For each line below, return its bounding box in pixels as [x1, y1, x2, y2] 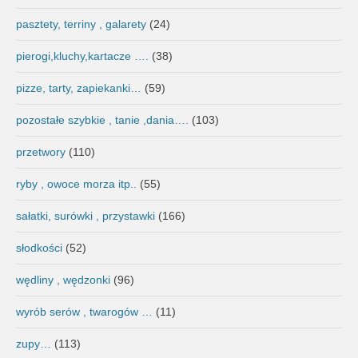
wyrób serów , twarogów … [16, 304, 153, 318]
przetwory [16, 145, 66, 158]
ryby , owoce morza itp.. [16, 177, 137, 190]
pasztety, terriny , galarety [16, 17, 146, 30]
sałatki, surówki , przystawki [16, 209, 155, 222]
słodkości [16, 241, 62, 254]
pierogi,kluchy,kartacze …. [16, 49, 149, 62]
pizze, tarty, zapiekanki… [16, 81, 141, 94]
